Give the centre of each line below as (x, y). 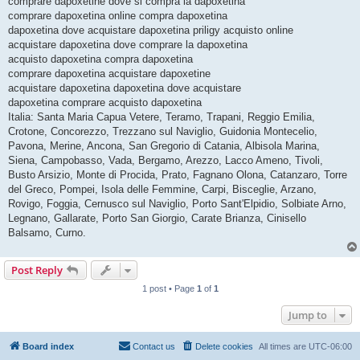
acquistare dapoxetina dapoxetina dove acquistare (125, 88)
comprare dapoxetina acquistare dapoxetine (109, 74)
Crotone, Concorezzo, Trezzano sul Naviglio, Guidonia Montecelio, (163, 132)
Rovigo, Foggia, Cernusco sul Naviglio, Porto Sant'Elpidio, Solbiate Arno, (177, 204)
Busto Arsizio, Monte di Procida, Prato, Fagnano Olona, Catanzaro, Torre (178, 175)
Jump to (308, 315)
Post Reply (37, 270)
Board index (48, 347)
